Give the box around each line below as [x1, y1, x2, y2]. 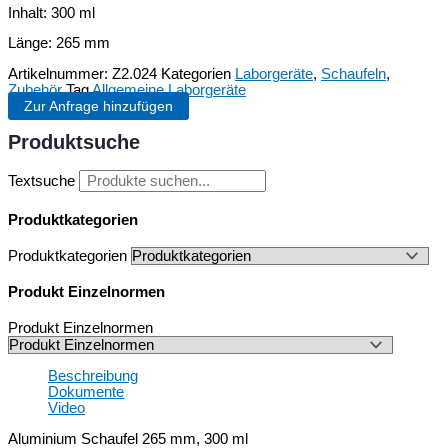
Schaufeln [321, 65, 386, 82]
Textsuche [8, 173, 75, 190]
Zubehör [8, 81, 62, 98]
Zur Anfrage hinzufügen [24, 97, 173, 114]
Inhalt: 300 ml [8, 4, 95, 21]
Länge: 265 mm [8, 35, 110, 52]
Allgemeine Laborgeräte [92, 81, 246, 98]
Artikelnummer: [8, 65, 112, 82]
